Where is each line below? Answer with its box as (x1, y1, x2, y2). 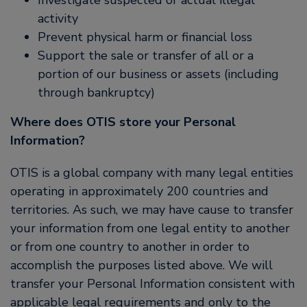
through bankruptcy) (38, 84, 155, 101)
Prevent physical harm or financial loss (38, 29, 252, 45)
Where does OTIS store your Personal (10, 114, 236, 130)
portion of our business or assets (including (38, 66, 279, 82)
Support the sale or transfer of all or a (38, 47, 254, 64)
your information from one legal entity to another (10, 220, 290, 236)
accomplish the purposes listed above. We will (10, 257, 273, 273)
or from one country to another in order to (10, 238, 249, 255)
